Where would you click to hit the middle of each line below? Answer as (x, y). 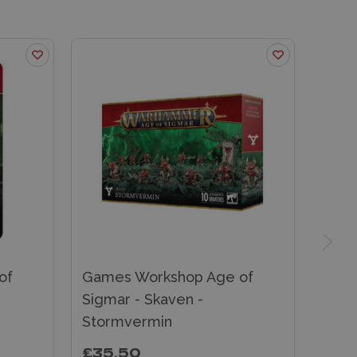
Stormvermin (127, 321)
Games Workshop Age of (167, 277)
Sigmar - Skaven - (142, 299)
